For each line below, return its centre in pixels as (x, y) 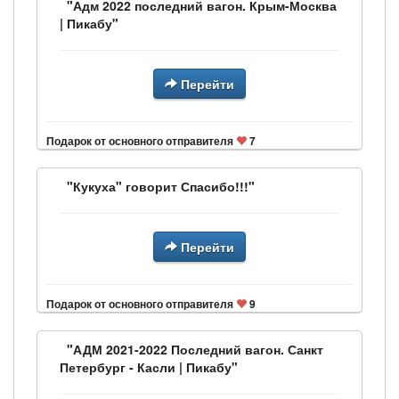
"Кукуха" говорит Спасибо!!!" (161, 186)
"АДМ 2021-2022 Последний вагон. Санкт (195, 349)
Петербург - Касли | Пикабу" (149, 367)
